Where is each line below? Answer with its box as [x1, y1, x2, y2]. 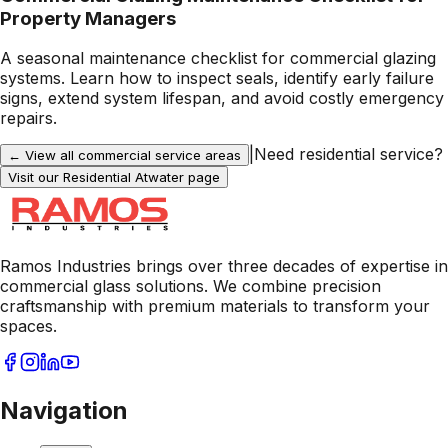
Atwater [135, 169, 184, 186]
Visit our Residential [8, 169, 135, 186]
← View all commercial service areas [8, 147, 241, 164]
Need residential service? [254, 144, 443, 165]
